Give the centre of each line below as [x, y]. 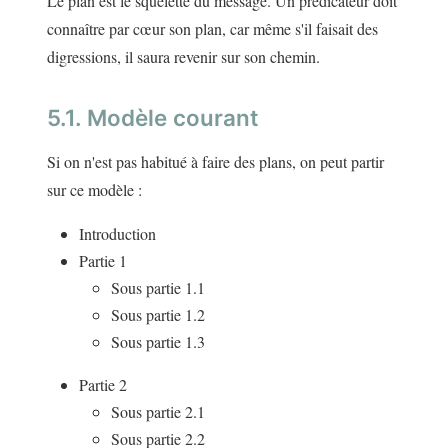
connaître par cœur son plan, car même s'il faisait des [212, 29]
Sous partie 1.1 [158, 288]
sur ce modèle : [94, 190]
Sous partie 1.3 [158, 342]
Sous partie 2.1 [158, 412]
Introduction [117, 234]
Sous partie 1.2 [158, 315]
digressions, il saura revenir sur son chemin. [183, 57]
